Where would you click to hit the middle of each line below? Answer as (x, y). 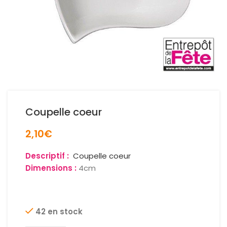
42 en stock (59, 212)
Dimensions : (51, 168)
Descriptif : (49, 156)
